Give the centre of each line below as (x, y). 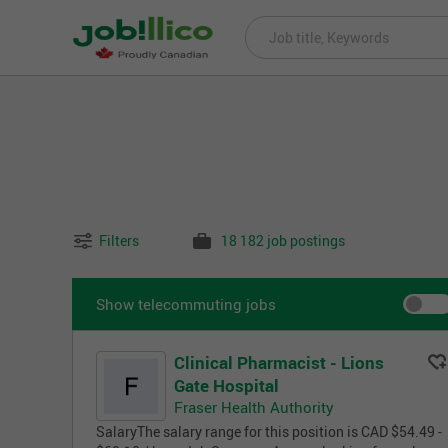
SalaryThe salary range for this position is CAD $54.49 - (269, 432)
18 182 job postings (282, 241)
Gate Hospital (226, 386)
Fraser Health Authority (254, 407)
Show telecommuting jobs (186, 304)
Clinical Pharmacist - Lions (279, 363)
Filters (118, 241)
